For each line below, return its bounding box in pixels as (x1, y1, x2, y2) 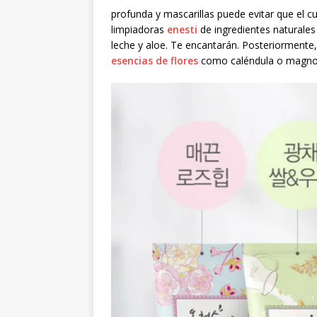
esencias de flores (111, 53, 198, 67)
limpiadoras (111, 22, 167, 36)
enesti (167, 22, 197, 36)
